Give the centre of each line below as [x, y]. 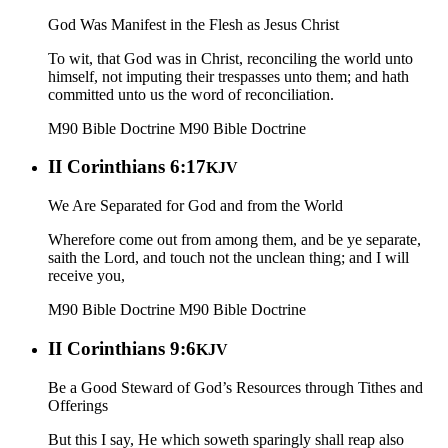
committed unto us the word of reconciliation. [191, 94]
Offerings [78, 405]
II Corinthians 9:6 [122, 348]
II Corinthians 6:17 [127, 167]
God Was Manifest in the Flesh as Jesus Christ [193, 24]
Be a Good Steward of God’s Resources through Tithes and [235, 387]
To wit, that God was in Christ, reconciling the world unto [230, 58]
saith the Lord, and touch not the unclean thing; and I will [228, 258]
